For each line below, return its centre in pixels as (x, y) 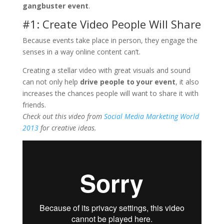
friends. (34, 105)
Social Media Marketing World (151, 116)
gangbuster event (55, 6)
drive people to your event (127, 82)
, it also (187, 82)
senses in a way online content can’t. (81, 52)
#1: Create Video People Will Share (111, 24)
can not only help (51, 82)
